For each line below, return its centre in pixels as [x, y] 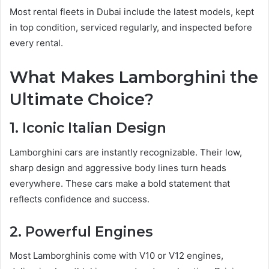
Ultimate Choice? [82, 99]
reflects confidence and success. [80, 199]
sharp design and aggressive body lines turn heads [118, 168]
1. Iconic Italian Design [88, 128]
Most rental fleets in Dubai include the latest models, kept [132, 11]
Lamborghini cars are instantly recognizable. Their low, [126, 152]
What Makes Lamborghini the [134, 77]
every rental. [36, 43]
